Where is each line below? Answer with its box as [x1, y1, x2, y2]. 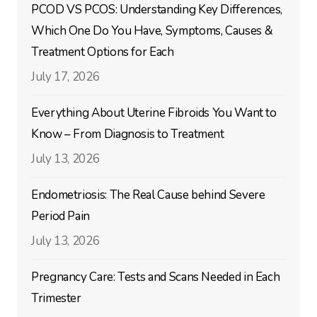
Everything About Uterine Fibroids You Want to [30, 104, 277, 121]
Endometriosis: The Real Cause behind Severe [30, 186, 265, 203]
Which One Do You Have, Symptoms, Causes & [30, 22, 273, 39]
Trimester [30, 289, 81, 306]
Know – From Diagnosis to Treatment [30, 125, 224, 142]
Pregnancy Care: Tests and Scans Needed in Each [30, 268, 280, 285]
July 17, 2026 [30, 68, 100, 85]
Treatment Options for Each [30, 43, 174, 60]
